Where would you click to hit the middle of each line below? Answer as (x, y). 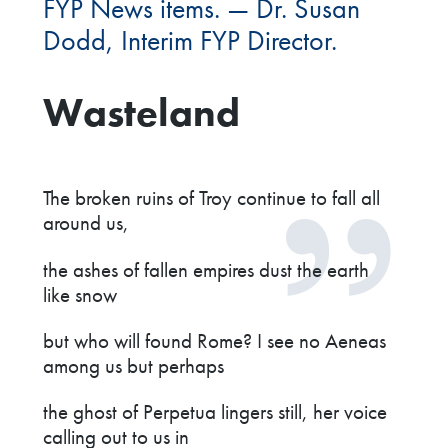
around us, (86, 223)
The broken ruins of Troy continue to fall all (212, 198)
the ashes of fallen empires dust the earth (206, 269)
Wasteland (142, 113)
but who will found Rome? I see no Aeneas (215, 341)
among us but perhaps (134, 366)
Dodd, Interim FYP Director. (190, 40)
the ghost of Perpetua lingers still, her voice (215, 412)
